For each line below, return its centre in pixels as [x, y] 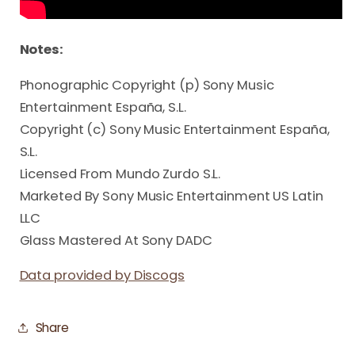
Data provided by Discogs [102, 276]
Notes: [41, 50]
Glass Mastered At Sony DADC [116, 240]
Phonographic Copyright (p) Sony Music [147, 85]
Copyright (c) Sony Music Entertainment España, [174, 129]
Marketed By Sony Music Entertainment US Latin [171, 196]
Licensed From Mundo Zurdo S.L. [120, 174]
